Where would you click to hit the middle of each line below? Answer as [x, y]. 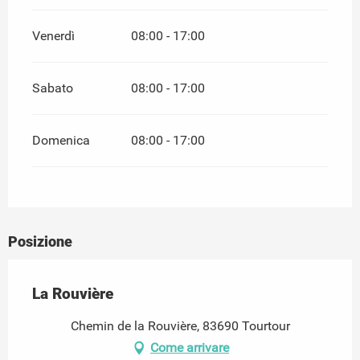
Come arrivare [190, 347]
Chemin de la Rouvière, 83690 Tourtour [180, 325]
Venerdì [53, 35]
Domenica [61, 140]
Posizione [40, 241]
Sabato [53, 88]
